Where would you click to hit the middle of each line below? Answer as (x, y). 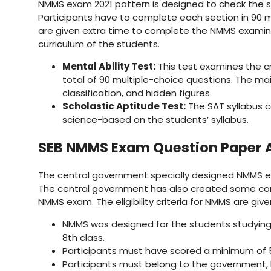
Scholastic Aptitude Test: (124, 106)
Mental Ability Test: (109, 67)
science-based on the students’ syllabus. (155, 120)
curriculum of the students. (99, 44)
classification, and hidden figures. (137, 93)
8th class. (83, 238)
